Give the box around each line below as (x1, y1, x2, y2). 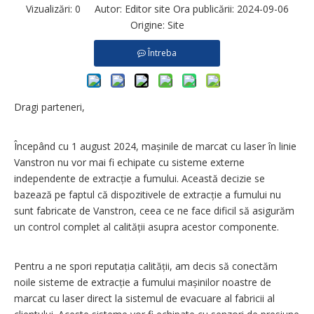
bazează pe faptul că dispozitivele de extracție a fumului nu (14, 188, 281, 201)
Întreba (148, 47, 177, 59)
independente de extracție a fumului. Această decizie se (14, 172, 265, 185)
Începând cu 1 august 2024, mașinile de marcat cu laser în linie (14, 139, 296, 153)
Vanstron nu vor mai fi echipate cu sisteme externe (14, 156, 245, 169)
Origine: (130, 18, 168, 32)
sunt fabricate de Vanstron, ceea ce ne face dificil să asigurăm (14, 204, 294, 217)
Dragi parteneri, (14, 100, 85, 114)
